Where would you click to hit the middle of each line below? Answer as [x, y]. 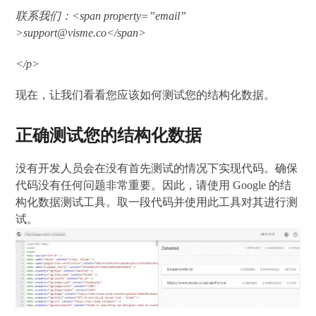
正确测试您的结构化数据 [109, 136]
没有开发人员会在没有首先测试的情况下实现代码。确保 [157, 169]
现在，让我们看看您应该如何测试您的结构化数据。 [146, 95]
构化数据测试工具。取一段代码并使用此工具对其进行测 [157, 202]
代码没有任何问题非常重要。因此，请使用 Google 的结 [154, 186]
